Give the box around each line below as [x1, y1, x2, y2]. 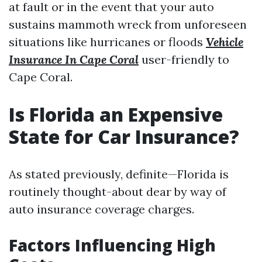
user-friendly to [139, 52, 229, 67]
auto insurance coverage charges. [9, 202, 194, 216]
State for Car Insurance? [9, 124, 239, 149]
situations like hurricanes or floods [9, 35, 206, 49]
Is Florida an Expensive [9, 102, 223, 127]
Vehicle [206, 35, 243, 49]
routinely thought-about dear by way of [9, 184, 226, 199]
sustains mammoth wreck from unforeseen [9, 17, 247, 32]
